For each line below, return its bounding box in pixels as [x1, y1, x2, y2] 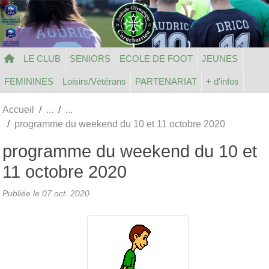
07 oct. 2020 [42, 188, 89, 198]
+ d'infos [206, 76, 239, 86]
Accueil [2, 104, 34, 115]
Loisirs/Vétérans [62, 76, 126, 86]
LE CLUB [23, 53, 61, 64]
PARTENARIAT [135, 76, 197, 86]
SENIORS [70, 53, 110, 64]
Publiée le [2, 188, 42, 198]
